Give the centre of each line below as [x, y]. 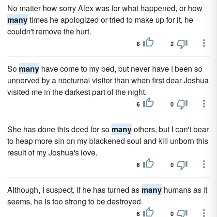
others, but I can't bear [170, 129]
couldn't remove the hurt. [49, 31]
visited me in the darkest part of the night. [77, 92]
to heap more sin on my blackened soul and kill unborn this [108, 141]
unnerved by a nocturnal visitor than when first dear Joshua [108, 80]
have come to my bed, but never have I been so [121, 69]
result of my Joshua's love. [52, 152]
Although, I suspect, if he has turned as [74, 190]
